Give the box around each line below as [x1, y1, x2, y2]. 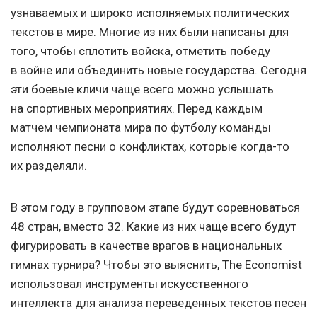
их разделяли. [11, 158, 87, 173]
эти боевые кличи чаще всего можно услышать [11, 82, 274, 97]
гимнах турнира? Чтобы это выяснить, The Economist [11, 258, 302, 272]
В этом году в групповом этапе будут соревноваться [11, 200, 300, 215]
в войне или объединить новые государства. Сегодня [11, 63, 306, 78]
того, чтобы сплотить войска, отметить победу [11, 44, 270, 59]
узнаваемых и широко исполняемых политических [11, 6, 289, 21]
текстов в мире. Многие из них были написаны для [11, 25, 289, 40]
